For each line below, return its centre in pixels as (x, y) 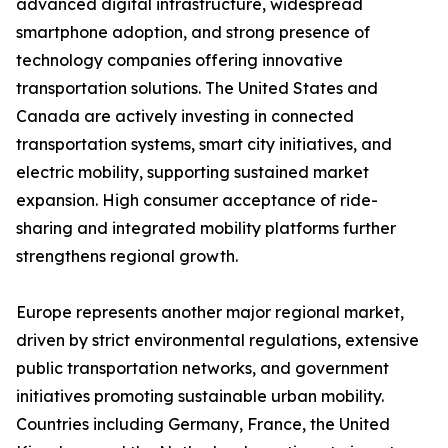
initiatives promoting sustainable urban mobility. (200, 396)
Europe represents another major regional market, (210, 312)
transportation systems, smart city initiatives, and (204, 144)
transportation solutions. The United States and (197, 88)
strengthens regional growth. (127, 256)
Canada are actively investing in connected (185, 116)
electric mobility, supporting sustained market (192, 172)
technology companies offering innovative (179, 60)
